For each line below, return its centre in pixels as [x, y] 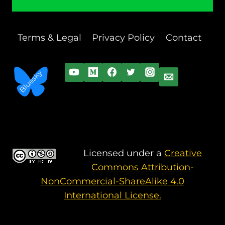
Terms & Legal [49, 38]
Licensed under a [124, 153]
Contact [183, 38]
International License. [113, 195]
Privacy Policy [124, 38]
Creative [183, 153]
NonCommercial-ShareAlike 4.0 [113, 181]
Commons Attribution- [143, 167]
